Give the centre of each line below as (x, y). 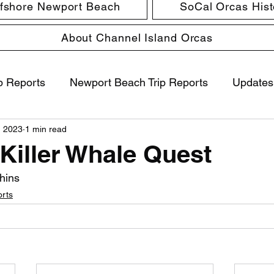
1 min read (46, 129)
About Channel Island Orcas (137, 38)
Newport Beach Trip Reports (139, 82)
